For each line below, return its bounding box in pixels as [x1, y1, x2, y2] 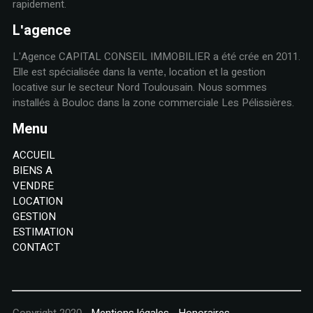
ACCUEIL [12, 149, 55, 161]
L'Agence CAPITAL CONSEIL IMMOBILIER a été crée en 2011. [12, 50, 300, 63]
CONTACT [12, 241, 60, 254]
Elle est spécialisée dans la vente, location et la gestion [12, 66, 265, 78]
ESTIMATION [12, 226, 73, 238]
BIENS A [12, 164, 52, 177]
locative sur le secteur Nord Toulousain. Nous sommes [12, 81, 267, 94]
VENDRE [12, 180, 54, 192]
